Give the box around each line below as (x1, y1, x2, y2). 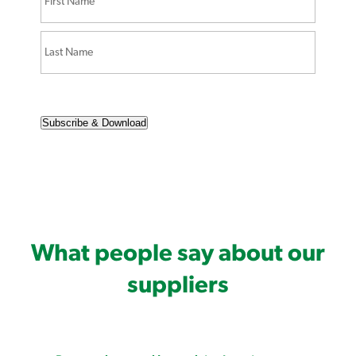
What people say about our (31, 242, 325, 266)
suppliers (127, 273, 229, 298)
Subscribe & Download (41, 117, 146, 130)
